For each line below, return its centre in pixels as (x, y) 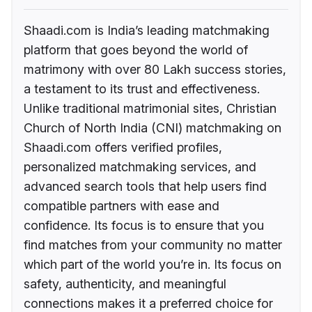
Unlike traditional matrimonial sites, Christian (150, 108)
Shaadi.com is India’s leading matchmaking (147, 30)
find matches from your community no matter (153, 244)
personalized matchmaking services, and (140, 166)
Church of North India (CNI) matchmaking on (153, 127)
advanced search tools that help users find (145, 186)
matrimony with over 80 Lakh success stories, (155, 69)
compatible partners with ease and (122, 205)
